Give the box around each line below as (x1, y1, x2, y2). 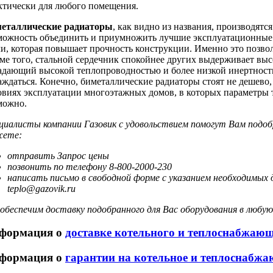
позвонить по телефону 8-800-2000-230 (7, 161, 172, 172)
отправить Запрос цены (7, 150, 109, 161)
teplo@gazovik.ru (7, 183, 76, 194)
